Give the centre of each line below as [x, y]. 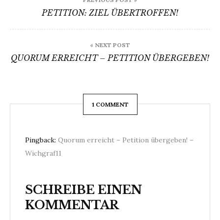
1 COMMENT [110, 104]
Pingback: [41, 140]
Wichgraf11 [43, 153]
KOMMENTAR [72, 205]
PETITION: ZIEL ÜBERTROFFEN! [110, 13]
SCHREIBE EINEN [83, 190]
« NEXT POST [110, 45]
